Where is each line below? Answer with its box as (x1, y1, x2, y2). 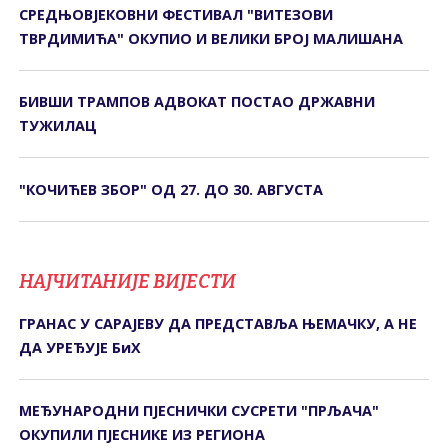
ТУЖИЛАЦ (19, 116, 98, 136)
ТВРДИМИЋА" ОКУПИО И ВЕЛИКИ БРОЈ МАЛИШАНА (19, 28, 404, 48)
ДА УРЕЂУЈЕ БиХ (19, 337, 142, 357)
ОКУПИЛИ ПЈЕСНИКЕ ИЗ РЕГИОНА (19, 425, 266, 445)
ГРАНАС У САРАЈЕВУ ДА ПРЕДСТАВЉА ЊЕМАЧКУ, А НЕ (19, 313, 418, 333)
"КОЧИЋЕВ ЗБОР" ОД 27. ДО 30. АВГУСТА (19, 179, 324, 199)
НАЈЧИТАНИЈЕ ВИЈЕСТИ (19, 269, 237, 293)
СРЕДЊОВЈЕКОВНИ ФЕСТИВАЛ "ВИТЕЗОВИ (19, 4, 334, 24)
